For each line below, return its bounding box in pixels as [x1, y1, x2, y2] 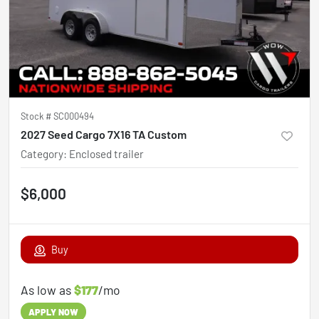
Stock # [21, 110, 53, 122]
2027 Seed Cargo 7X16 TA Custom [21, 127, 187, 141]
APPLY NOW [28, 305, 78, 318]
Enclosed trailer [69, 147, 144, 160]
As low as [21, 282, 74, 298]
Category [21, 147, 63, 160]
